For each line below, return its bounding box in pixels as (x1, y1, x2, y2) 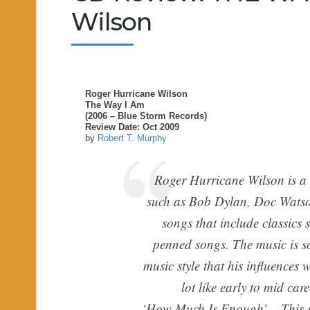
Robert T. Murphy (98, 133, 167, 143)
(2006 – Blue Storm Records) (85, 111, 207, 121)
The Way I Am (85, 100, 145, 110)
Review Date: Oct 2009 (85, 122, 179, 132)
